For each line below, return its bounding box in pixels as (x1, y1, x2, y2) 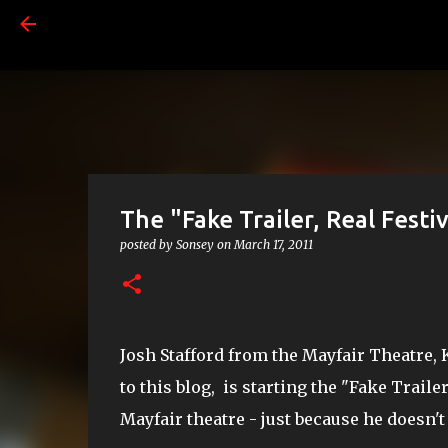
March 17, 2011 (233, 237, 313, 252)
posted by (119, 237, 176, 252)
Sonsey (175, 237, 214, 252)
